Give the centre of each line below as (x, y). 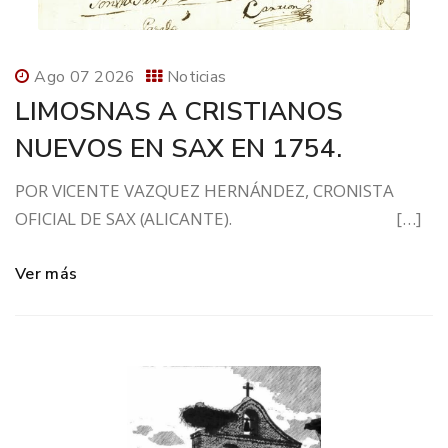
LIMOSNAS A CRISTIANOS (179, 112)
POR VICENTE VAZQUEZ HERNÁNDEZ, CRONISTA (205, 191)
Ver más (46, 274)
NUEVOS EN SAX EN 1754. (178, 149)
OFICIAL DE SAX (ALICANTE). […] (218, 219)
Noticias (196, 77)
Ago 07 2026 (85, 77)
